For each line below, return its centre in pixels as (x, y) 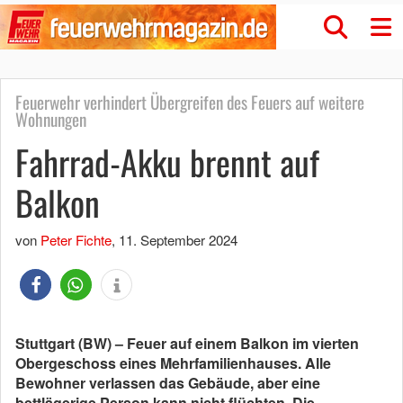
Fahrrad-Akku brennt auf (167, 162)
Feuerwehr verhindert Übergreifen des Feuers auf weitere (190, 102)
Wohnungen (51, 119)
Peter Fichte (76, 240)
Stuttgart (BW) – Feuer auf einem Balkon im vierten (187, 343)
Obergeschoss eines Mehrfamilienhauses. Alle (173, 363)
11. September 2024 (178, 240)
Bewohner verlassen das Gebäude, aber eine (168, 383)
